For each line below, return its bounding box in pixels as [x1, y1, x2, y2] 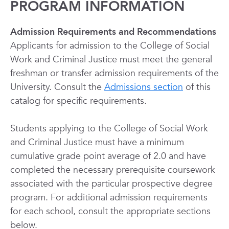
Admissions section [104, 81, 183, 94]
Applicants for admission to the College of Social [10, 39, 210, 52]
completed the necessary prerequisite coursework [10, 164, 215, 176]
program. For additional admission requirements [10, 191, 208, 204]
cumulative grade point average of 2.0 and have [10, 150, 206, 163]
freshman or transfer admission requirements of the [10, 67, 219, 80]
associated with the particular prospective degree [10, 177, 213, 190]
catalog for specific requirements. [10, 95, 147, 107]
